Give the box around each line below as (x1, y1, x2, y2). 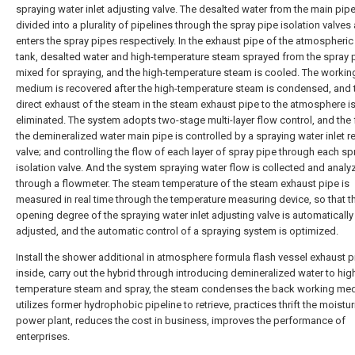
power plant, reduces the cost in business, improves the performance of (16, 315, 345, 326)
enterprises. (16, 330, 70, 342)
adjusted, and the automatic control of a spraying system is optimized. (16, 225, 338, 237)
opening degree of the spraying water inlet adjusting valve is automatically (16, 209, 353, 221)
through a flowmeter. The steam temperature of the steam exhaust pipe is (16, 177, 349, 189)
